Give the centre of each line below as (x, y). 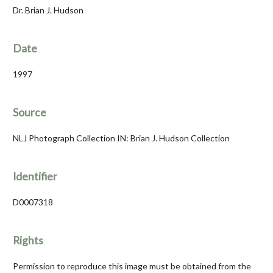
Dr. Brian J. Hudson (48, 10)
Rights (28, 241)
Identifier (35, 177)
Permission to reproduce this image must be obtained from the (132, 266)
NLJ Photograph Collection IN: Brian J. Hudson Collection (121, 138)
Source (30, 113)
